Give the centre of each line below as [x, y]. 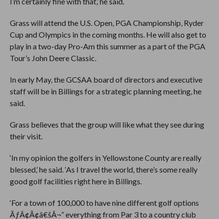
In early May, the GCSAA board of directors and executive [106, 79]
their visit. [26, 136]
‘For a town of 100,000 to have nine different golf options [104, 203]
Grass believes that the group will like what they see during [107, 124]
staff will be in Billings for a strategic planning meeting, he [105, 91]
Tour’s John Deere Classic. [53, 58]
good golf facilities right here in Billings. [76, 181]
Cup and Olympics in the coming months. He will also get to [108, 34]
